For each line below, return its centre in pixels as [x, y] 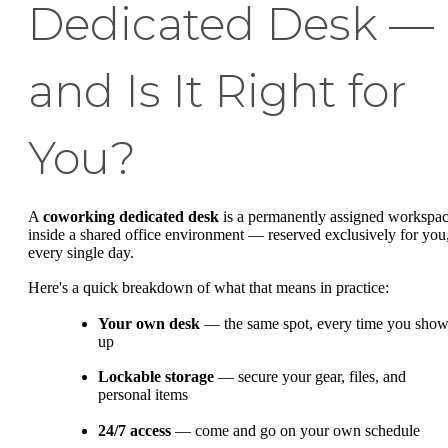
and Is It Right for [217, 90]
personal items [143, 395]
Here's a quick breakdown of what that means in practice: [208, 288]
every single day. [81, 252]
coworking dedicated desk [131, 216]
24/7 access [134, 430]
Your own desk [149, 323]
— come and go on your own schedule [295, 430]
